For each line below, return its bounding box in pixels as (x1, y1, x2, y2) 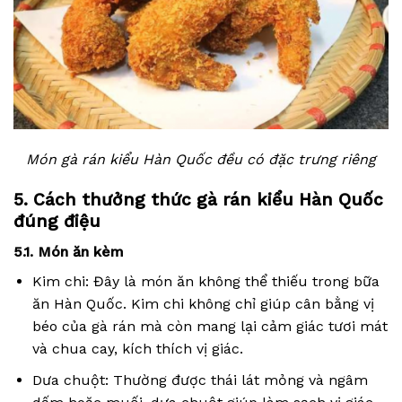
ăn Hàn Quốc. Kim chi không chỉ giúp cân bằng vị (31, 295, 374, 313)
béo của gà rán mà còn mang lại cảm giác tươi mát (31, 318, 388, 336)
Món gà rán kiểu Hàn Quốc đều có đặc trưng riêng (26, 150, 376, 168)
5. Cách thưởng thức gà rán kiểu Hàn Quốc (13, 188, 383, 210)
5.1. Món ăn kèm (13, 243, 124, 261)
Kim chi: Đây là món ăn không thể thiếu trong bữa (31, 273, 380, 291)
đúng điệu (13, 210, 100, 232)
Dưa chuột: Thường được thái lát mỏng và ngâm (31, 371, 368, 389)
